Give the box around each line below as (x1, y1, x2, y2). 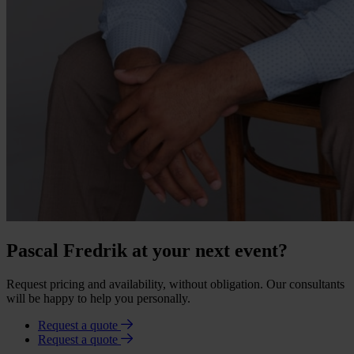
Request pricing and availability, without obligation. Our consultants (6, 277, 345, 292)
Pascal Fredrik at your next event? (6, 240, 288, 262)
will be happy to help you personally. (6, 292, 190, 306)
